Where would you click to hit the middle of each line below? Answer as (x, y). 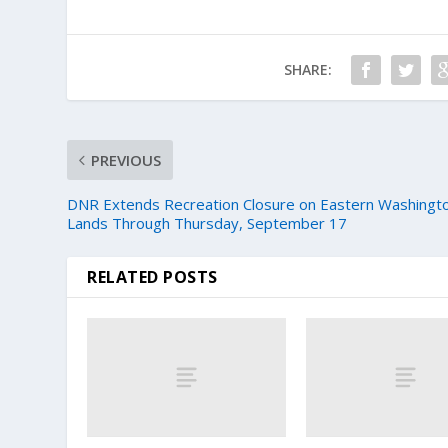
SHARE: (307, 69)
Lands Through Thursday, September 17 (207, 222)
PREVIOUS (126, 159)
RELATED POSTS (152, 276)
